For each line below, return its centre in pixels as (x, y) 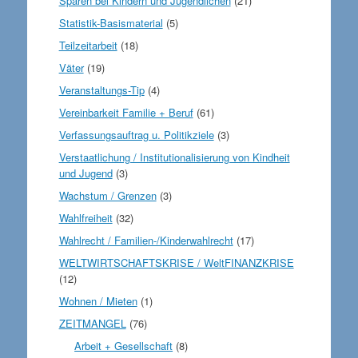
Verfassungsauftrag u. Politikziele (136, 134)
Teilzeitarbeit (88, 45)
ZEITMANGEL (92, 323)
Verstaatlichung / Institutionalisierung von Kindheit (174, 157)
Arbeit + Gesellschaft (124, 345)
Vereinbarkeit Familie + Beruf (126, 112)
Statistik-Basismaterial (111, 22)
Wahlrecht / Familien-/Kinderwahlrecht (146, 240)
